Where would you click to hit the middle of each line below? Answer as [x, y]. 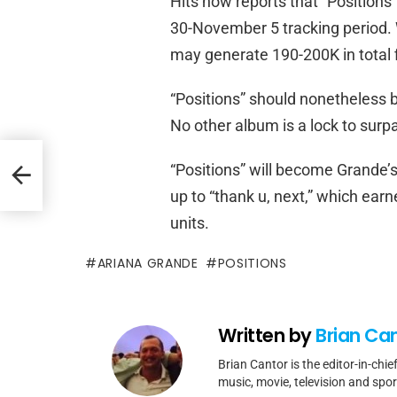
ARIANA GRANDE [148, 263]
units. [190, 222]
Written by [267, 335]
